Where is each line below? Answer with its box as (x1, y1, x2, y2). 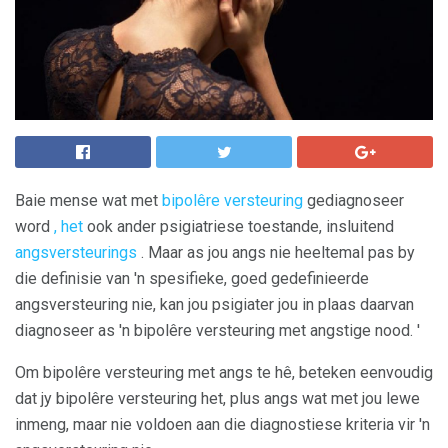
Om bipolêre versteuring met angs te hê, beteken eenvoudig (15, 363, 433, 382)
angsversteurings (15, 243, 137, 262)
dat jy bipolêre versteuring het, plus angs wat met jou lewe (15, 389, 420, 408)
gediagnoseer (303, 191, 404, 210)
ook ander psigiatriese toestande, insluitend (83, 217, 394, 236)
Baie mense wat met (15, 191, 162, 210)
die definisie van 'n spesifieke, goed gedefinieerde (15, 269, 369, 288)
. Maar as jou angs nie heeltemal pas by (137, 243, 415, 262)
